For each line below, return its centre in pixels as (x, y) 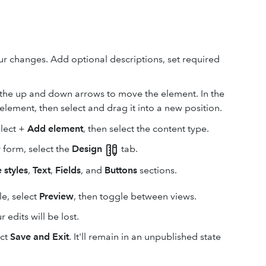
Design (87, 149)
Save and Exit (39, 236)
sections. (157, 170)
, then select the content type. (146, 129)
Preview (56, 196)
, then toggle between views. (136, 196)
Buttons (121, 170)
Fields (68, 170)
